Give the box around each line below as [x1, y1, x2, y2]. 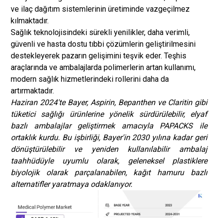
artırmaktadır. [11, 86, 54, 95]
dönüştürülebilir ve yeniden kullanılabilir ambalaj [11, 145, 207, 154]
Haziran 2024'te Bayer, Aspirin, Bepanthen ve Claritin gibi [11, 98, 207, 107]
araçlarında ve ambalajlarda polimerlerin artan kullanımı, [11, 63, 196, 72]
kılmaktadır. [11, 16, 49, 25]
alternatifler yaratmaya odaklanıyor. [11, 180, 132, 189]
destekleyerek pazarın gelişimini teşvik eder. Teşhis [11, 51, 186, 60]
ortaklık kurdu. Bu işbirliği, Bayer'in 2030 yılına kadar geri [11, 133, 207, 142]
